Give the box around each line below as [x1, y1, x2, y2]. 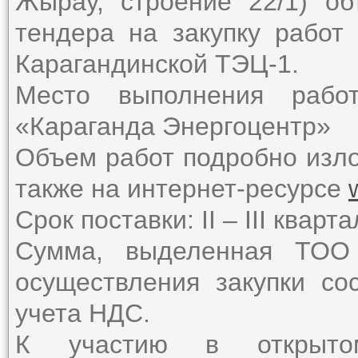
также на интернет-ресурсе [15, 174, 348, 203]
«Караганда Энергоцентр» [15, 112, 338, 141]
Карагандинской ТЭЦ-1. [15, 50, 299, 78]
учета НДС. [15, 299, 150, 328]
